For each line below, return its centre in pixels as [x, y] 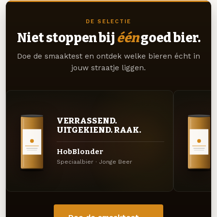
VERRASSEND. [86, 121]
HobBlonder [80, 151]
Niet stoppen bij [67, 38]
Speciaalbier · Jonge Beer [94, 162]
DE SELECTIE [108, 22]
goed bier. [170, 38]
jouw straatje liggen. [108, 68]
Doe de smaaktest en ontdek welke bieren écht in [108, 56]
